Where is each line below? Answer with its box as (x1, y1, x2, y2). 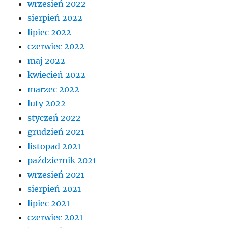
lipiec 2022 (27, 27, 72, 38)
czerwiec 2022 (27, 41, 85, 52)
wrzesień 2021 (27, 169, 85, 180)
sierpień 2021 (27, 184, 81, 194)
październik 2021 (27, 155, 97, 166)
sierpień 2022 (27, 13, 83, 23)
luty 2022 (27, 98, 66, 109)
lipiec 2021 (27, 198, 70, 209)
